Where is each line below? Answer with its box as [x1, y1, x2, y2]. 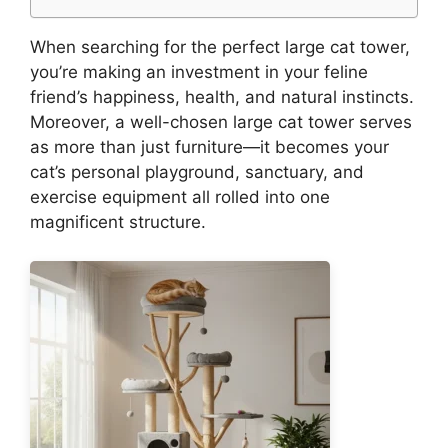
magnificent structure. [30, 212, 206, 232]
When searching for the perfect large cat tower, [30, 37, 410, 57]
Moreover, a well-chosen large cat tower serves [30, 112, 412, 132]
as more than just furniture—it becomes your [30, 137, 389, 157]
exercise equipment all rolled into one [30, 187, 330, 207]
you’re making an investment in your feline [30, 62, 368, 82]
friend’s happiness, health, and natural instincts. [30, 87, 414, 107]
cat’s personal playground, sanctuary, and [30, 162, 364, 182]
